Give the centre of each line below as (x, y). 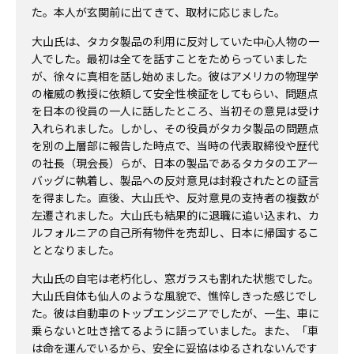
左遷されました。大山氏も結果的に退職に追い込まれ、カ (175, 215)
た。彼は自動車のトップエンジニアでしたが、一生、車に (175, 313)
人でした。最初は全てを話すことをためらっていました (169, 58)
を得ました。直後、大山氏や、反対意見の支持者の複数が (175, 197)
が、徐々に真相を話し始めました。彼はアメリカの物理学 (175, 75)
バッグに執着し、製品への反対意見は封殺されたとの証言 (175, 180)
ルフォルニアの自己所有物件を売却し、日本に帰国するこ (175, 232)
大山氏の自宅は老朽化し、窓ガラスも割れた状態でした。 (175, 279)
